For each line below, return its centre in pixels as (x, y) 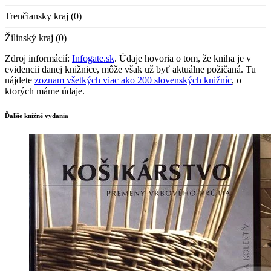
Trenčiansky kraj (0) (43, 16)
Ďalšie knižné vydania (37, 115)
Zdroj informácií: (38, 58)
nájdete (20, 80)
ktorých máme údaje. (45, 91)
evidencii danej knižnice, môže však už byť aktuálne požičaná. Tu (130, 69)
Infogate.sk (93, 58)
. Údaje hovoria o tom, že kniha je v (183, 58)
